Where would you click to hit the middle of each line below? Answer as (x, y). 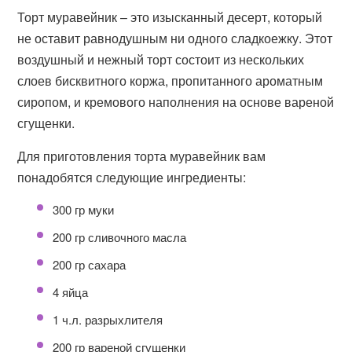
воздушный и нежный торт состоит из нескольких (161, 59)
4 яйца (71, 292)
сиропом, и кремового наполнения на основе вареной (176, 102)
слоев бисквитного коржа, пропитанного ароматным (170, 81)
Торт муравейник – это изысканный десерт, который (170, 17)
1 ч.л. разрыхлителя (108, 319)
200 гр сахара (90, 264)
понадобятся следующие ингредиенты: (132, 177)
